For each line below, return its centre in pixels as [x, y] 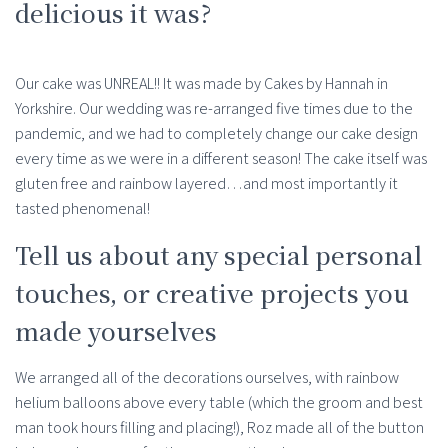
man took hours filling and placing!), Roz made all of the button [219, 428]
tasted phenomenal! [82, 209]
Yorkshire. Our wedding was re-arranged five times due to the [214, 109]
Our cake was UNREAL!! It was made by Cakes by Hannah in [201, 84]
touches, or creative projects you [212, 293]
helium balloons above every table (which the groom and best [219, 403]
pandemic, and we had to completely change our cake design [216, 134]
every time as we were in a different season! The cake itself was [221, 159]
